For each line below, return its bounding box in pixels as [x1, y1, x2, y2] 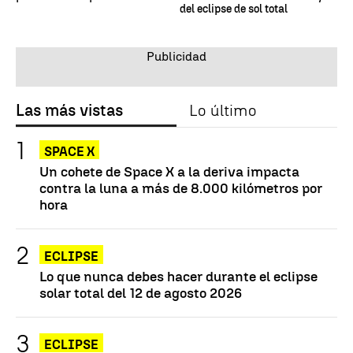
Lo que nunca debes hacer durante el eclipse [39, 267, 318, 284]
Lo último [189, 100, 256, 120]
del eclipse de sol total [180, 2, 288, 16]
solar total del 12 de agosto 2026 [39, 284, 242, 301]
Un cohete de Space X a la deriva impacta [39, 162, 299, 180]
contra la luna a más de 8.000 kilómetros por [39, 179, 322, 196]
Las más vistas [16, 100, 123, 120]
